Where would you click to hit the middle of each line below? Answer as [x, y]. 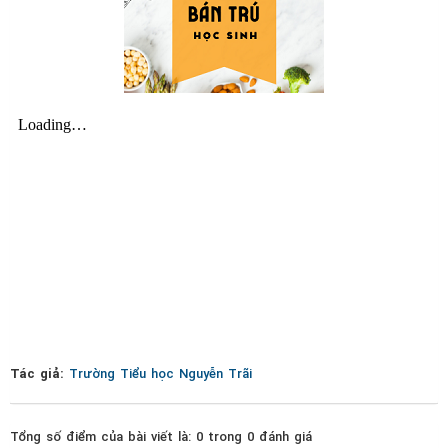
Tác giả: [39, 373]
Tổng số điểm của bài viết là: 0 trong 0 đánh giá [161, 436]
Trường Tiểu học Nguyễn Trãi [160, 373]
